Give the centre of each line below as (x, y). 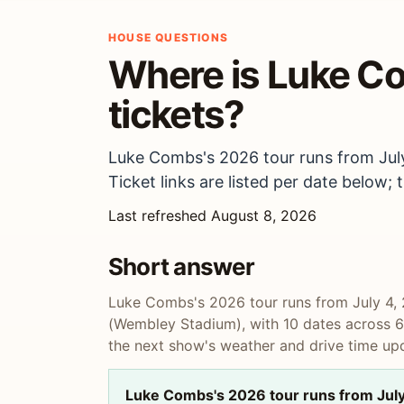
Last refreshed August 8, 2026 (212, 216)
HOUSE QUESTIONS (168, 37)
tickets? (176, 114)
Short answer (182, 266)
